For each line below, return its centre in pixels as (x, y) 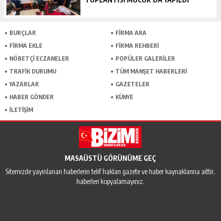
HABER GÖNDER (31, 97)
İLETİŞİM (21, 110)
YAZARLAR (24, 84)
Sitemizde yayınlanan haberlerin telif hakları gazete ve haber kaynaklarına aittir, (110, 172)
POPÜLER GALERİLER (145, 59)
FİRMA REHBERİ (137, 46)
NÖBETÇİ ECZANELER (39, 59)
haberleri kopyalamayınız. (110, 182)
